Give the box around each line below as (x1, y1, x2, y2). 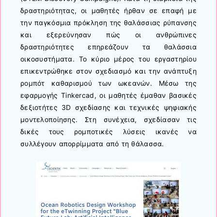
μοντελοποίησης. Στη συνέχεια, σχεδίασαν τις (20, 115, 197, 124)
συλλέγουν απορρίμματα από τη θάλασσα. (20, 139, 164, 148)
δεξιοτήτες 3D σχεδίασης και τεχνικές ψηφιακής (20, 103, 197, 111)
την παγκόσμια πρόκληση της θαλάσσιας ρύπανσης (20, 18, 197, 27)
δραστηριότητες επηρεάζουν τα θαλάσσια (20, 42, 197, 51)
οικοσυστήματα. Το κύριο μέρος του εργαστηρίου (20, 54, 197, 63)
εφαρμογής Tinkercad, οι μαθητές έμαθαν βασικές (20, 91, 197, 99)
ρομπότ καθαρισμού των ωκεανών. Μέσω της (20, 78, 197, 87)
